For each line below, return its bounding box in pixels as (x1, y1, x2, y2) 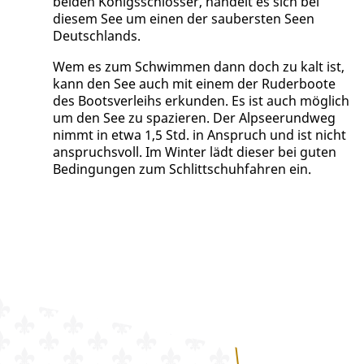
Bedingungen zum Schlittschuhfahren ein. (52, 159, 311, 178)
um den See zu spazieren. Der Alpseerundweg (52, 108, 336, 127)
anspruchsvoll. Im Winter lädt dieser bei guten (52, 142, 336, 161)
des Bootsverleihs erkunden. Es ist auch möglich (52, 91, 349, 110)
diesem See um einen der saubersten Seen (52, 10, 314, 28)
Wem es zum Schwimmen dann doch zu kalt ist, (52, 57, 344, 76)
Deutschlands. (52, 27, 141, 45)
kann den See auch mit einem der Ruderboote (52, 74, 336, 93)
